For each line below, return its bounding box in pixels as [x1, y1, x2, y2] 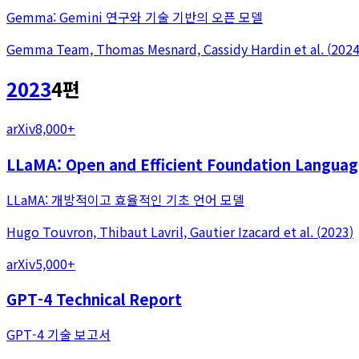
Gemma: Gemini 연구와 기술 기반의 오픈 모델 [6, 7, 263, 27]
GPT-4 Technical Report [6, 288, 182, 310]
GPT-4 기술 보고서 [6, 325, 111, 345]
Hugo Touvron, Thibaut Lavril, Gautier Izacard [6, 221, 280, 241]
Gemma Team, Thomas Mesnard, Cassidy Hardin [6, 39, 291, 59]
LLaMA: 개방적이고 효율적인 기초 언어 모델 [6, 189, 244, 209]
